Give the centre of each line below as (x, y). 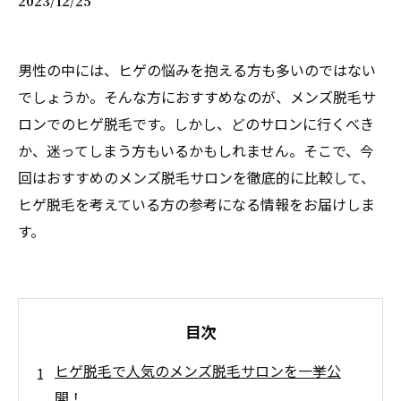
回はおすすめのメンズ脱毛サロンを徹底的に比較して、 (196, 177)
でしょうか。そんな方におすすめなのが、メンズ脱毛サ (197, 97)
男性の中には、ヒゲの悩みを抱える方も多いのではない (197, 70)
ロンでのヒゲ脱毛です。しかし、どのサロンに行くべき (196, 124)
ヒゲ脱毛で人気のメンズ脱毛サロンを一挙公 (198, 371)
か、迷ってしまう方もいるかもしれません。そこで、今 (196, 150)
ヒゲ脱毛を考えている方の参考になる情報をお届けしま (196, 204)
